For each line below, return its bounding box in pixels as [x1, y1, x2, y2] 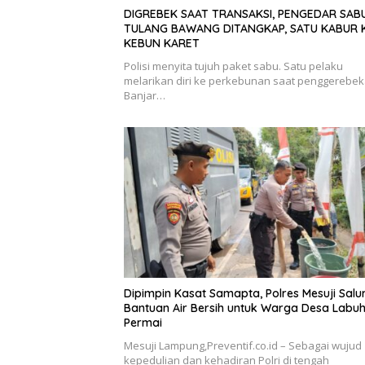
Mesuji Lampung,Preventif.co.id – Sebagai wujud [124, 338, 362, 354]
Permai [124, 315, 162, 331]
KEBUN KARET [124, 36, 200, 51]
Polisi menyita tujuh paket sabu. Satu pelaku [124, 59, 343, 74]
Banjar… [124, 88, 165, 103]
